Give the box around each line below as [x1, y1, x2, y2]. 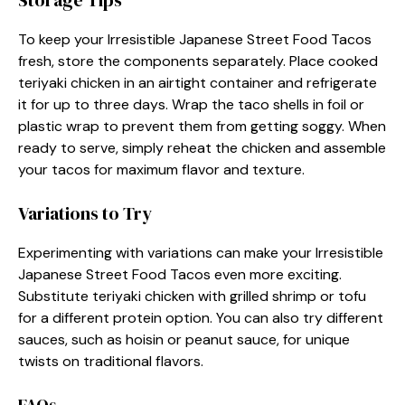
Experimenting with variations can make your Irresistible [18, 243, 383, 262]
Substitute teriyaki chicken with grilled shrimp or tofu [18, 287, 366, 306]
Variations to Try [18, 201, 152, 226]
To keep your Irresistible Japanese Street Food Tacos [18, 30, 372, 49]
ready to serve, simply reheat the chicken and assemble [18, 138, 386, 157]
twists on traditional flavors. [18, 352, 203, 371]
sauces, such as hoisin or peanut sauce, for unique [18, 330, 350, 349]
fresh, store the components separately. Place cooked [18, 52, 378, 71]
